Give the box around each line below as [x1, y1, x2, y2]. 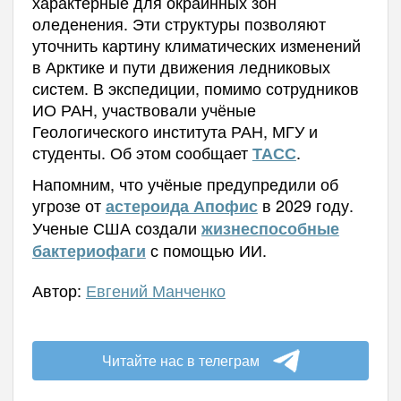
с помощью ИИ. [145, 238, 267, 262]
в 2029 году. [257, 193, 354, 218]
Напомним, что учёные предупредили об [31, 172, 338, 196]
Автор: [31, 278, 86, 303]
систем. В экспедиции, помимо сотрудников [31, 76, 359, 100]
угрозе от [31, 193, 106, 218]
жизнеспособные [200, 217, 339, 241]
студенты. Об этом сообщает [31, 141, 252, 165]
